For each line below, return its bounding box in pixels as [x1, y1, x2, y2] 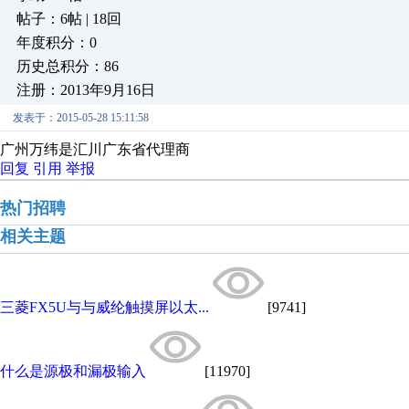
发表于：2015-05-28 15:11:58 [13, 111, 149, 124]
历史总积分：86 [16, 58, 119, 74]
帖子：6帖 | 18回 [16, 11, 121, 26]
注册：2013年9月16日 [16, 82, 155, 98]
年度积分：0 [16, 35, 97, 50]
